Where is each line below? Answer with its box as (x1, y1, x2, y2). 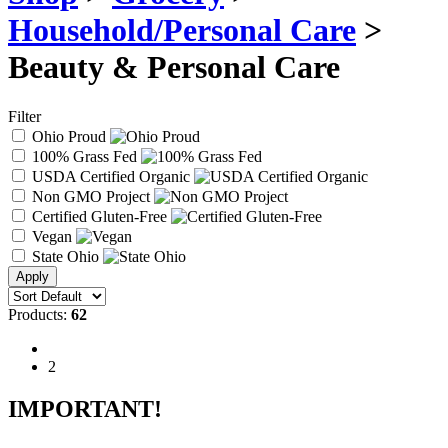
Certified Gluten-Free (28, 207, 171, 225)
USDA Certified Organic (28, 167, 194, 185)
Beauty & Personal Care (8, 49, 340, 86)
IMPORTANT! (8, 395, 162, 422)
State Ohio (28, 247, 103, 265)
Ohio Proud (28, 127, 110, 145)
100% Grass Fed (28, 147, 141, 165)
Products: (8, 305, 71, 323)
